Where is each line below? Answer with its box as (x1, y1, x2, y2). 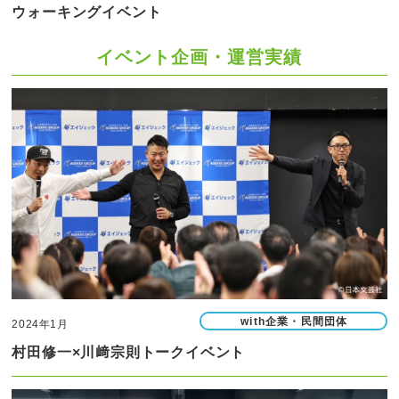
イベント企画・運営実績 (96, 47, 303, 68)
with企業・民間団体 (240, 315, 348, 329)
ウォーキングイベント (12, 4, 162, 20)
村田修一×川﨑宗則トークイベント (12, 345, 246, 361)
